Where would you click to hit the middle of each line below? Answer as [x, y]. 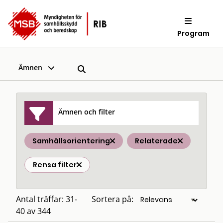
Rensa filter [55, 165]
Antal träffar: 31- [47, 199]
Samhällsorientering [71, 141]
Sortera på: [112, 199]
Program [194, 33]
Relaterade [156, 141]
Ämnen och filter [87, 111]
